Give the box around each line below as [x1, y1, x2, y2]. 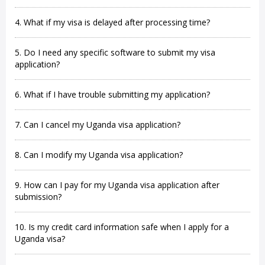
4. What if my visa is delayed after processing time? [15, 17, 210, 28]
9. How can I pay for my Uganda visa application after [15, 179, 219, 190]
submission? [15, 191, 62, 202]
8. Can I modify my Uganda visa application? [15, 149, 183, 160]
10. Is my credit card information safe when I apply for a [15, 221, 229, 232]
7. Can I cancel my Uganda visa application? [15, 119, 180, 130]
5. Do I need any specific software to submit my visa [15, 47, 215, 58]
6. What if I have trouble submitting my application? [15, 89, 210, 100]
